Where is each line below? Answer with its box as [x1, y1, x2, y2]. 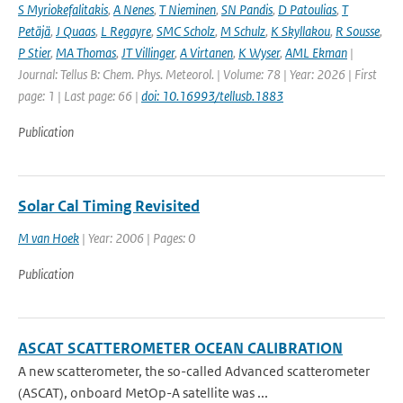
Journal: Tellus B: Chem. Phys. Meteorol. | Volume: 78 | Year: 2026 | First [18, 66, 377, 83]
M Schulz [220, 22, 265, 40]
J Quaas [56, 22, 95, 40]
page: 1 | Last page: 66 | [18, 87, 141, 104]
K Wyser [238, 44, 280, 61]
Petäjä [18, 22, 50, 40]
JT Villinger [121, 44, 175, 61]
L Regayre [101, 22, 151, 40]
